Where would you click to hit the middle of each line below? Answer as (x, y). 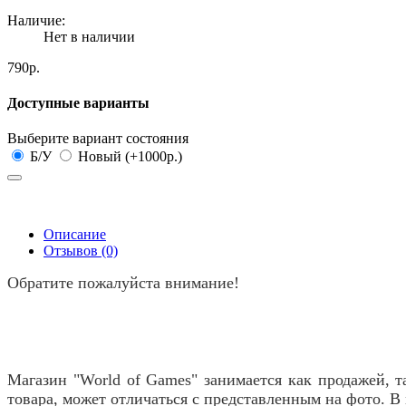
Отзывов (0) (81, 251)
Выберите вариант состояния (98, 139)
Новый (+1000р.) (128, 157)
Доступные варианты (78, 103)
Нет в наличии (89, 36)
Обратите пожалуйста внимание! (123, 283)
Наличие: (36, 20)
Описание (75, 235)
